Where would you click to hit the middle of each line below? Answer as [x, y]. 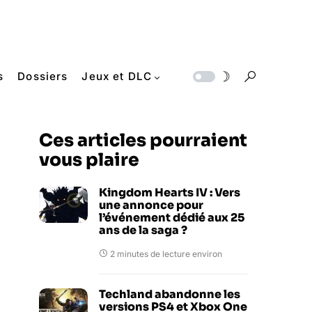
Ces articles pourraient [143, 140]
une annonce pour [151, 205]
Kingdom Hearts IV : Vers [170, 193]
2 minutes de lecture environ [166, 254]
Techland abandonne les [170, 294]
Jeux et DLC [117, 76]
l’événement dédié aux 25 [172, 218]
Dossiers [43, 76]
